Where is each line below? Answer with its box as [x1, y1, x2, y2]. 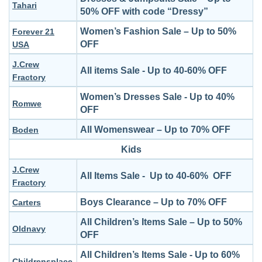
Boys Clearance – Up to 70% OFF [80, 197, 227, 207]
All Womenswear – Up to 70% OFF [80, 125, 230, 135]
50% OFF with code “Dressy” [80, 6, 208, 16]
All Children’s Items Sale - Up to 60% [80, 250, 240, 260]
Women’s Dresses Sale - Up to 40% [80, 92, 235, 102]
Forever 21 [12, 27, 54, 36]
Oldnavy [12, 224, 46, 233]
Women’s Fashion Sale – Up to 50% [80, 26, 236, 36]
